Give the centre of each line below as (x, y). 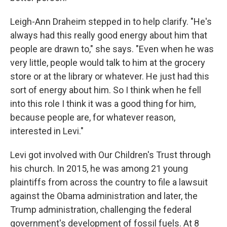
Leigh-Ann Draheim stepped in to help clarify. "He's (111, 21)
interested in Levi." (47, 131)
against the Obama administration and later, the (104, 196)
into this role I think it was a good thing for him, (103, 103)
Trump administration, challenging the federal (101, 209)
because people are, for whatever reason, (93, 117)
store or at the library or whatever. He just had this (110, 76)
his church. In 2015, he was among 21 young (99, 168)
